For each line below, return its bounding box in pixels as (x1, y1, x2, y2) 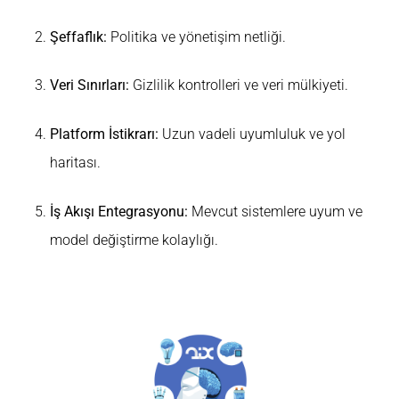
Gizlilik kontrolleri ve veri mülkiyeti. (129, 77, 348, 94)
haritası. (50, 154, 101, 172)
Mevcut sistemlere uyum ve (188, 202, 362, 220)
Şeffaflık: (50, 28, 107, 45)
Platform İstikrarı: (50, 126, 159, 143)
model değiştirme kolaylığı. (50, 231, 218, 248)
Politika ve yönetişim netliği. (107, 28, 286, 45)
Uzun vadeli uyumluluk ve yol (159, 126, 346, 143)
